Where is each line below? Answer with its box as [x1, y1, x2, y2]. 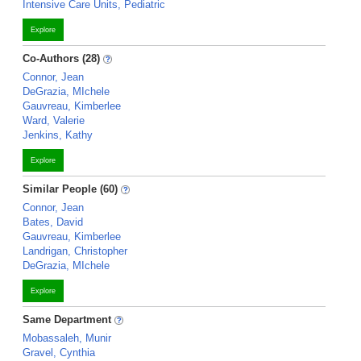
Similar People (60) [23, 183, 118, 195]
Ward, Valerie [23, 114, 85, 127]
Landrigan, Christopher [23, 245, 127, 257]
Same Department [23, 313, 114, 326]
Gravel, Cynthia [23, 346, 95, 359]
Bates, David [23, 216, 83, 228]
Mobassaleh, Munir [23, 332, 111, 344]
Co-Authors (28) [23, 52, 100, 64]
